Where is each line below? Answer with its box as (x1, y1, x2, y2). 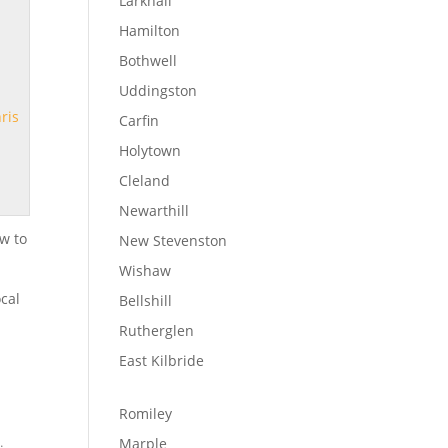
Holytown (119, 141, 182, 160)
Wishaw (119, 261, 172, 280)
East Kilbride (119, 351, 205, 370)
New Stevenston (119, 231, 228, 250)
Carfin (119, 111, 160, 130)
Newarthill (119, 201, 190, 220)
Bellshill (119, 291, 173, 310)
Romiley (119, 404, 173, 423)
